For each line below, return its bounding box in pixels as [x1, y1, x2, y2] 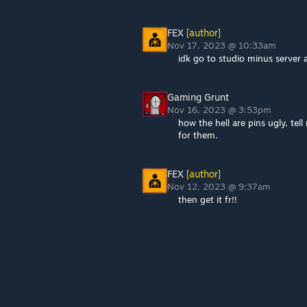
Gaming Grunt [167, 91, 229, 103]
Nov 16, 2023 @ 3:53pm [167, 104, 274, 115]
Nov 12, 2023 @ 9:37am [167, 181, 273, 192]
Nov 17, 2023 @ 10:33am [167, 40, 279, 51]
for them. [178, 130, 218, 140]
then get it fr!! [178, 194, 237, 205]
